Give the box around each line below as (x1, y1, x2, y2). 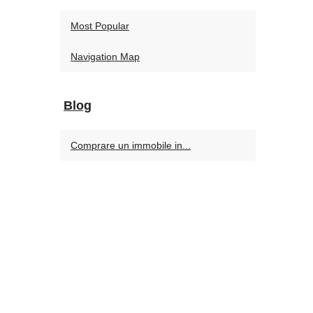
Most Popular (71, 20, 129, 31)
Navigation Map (71, 51, 140, 62)
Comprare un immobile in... (71, 140, 191, 151)
